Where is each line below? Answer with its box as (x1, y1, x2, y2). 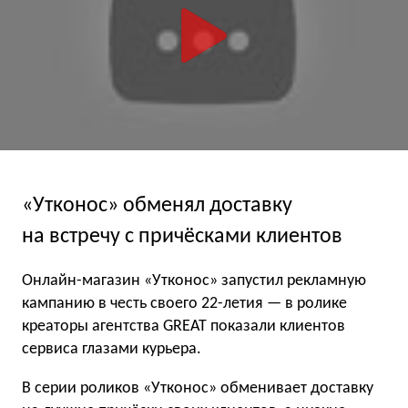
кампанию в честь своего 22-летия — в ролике (22, 294, 347, 312)
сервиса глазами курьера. (22, 340, 201, 358)
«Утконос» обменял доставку (22, 194, 292, 217)
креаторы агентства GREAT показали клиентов (22, 317, 345, 335)
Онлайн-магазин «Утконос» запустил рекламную (22, 271, 366, 290)
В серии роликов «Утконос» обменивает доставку (22, 379, 373, 397)
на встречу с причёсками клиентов (22, 225, 342, 248)
